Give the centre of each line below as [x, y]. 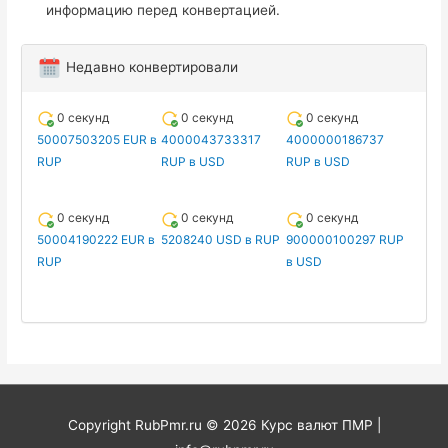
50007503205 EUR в [97, 140]
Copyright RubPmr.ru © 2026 [164, 424]
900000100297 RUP [344, 240]
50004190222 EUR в [96, 240]
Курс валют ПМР [316, 424]
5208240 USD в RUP [221, 240]
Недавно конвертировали [150, 67]
